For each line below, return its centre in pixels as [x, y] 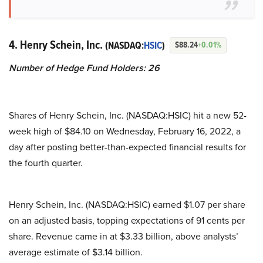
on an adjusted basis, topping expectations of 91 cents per [127, 220]
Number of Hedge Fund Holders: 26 [84, 68]
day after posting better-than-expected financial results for [127, 147]
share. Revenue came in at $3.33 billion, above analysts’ [124, 236]
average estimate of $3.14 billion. [76, 252]
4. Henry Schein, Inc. [57, 45]
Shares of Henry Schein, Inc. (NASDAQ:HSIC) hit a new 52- [128, 115]
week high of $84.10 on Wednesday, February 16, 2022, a [125, 131]
